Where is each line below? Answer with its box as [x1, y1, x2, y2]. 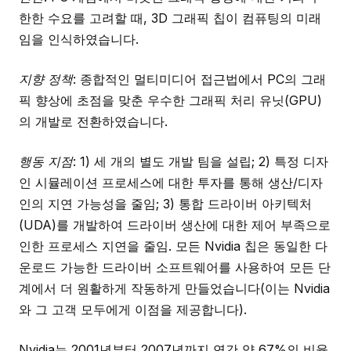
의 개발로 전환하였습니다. [19, 114, 168, 129]
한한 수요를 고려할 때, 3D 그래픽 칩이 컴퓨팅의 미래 [19, 10, 321, 26]
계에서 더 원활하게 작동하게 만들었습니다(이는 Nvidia [19, 280, 330, 296]
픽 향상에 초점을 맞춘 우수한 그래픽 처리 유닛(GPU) [19, 92, 322, 108]
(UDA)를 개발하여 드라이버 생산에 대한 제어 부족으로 [19, 217, 331, 233]
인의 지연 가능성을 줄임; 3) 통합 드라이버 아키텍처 [19, 196, 312, 212]
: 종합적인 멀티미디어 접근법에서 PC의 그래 [73, 71, 326, 87]
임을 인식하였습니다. [19, 31, 139, 47]
